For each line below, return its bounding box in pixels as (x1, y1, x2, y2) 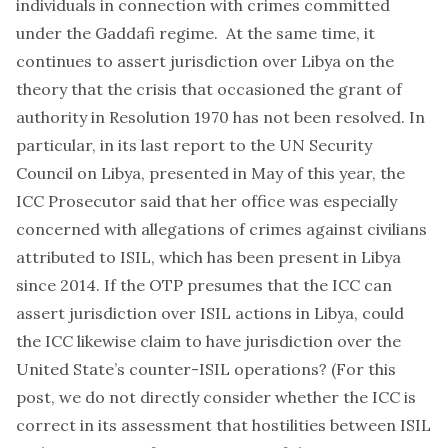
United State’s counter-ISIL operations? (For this (16, 359, 396, 379)
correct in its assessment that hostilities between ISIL (16, 415, 431, 435)
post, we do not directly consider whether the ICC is (16, 387, 416, 407)
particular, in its (16, 135, 141, 155)
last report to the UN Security (141, 135, 372, 155)
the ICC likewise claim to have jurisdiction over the (16, 331, 401, 351)
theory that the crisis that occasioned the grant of (16, 79, 402, 99)
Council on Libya (16, 163, 141, 183)
